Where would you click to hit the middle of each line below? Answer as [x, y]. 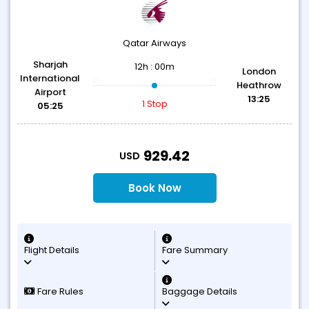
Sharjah [50, 64]
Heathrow [259, 85]
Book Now [154, 188]
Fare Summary [195, 250]
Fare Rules [59, 291]
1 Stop [154, 104]
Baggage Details [200, 291]
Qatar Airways [154, 43]
